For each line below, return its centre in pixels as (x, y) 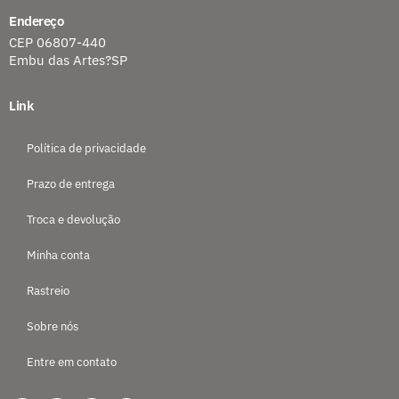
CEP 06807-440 (57, 42)
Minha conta (58, 255)
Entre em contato (72, 362)
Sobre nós (53, 326)
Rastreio (48, 291)
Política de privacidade (86, 148)
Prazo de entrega (71, 184)
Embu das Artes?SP (68, 60)
